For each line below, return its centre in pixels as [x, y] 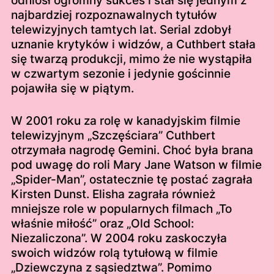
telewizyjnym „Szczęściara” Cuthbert [113, 135]
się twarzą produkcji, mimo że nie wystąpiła [131, 59]
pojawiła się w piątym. [72, 89]
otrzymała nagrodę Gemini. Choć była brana [132, 150]
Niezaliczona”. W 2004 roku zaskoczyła [119, 238]
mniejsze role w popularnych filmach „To [121, 209]
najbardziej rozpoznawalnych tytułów [114, 15]
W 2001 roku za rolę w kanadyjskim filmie [125, 120]
